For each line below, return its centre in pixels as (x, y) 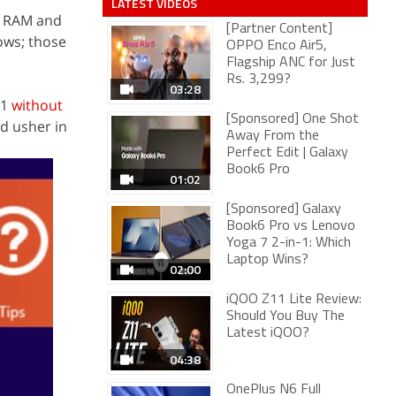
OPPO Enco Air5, (277, 46)
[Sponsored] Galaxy (284, 209)
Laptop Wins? (267, 260)
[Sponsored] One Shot (293, 119)
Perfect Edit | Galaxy (287, 153)
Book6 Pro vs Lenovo (291, 226)
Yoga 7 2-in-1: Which (289, 243)
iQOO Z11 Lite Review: (294, 300)
